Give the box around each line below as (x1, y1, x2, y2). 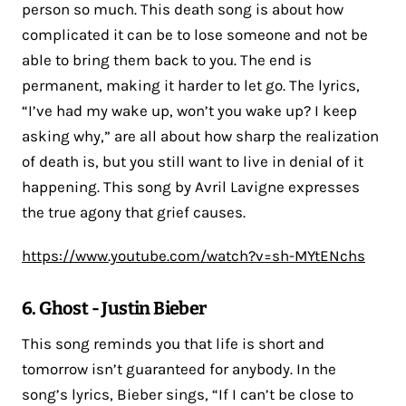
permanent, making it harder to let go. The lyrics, (22, 75, 360, 94)
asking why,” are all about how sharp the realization (22, 126, 379, 145)
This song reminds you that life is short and (22, 333, 324, 353)
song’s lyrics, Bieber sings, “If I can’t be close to (22, 384, 353, 403)
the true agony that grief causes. (22, 202, 246, 221)
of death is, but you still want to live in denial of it (22, 151, 363, 170)
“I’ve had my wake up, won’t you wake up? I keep (22, 101, 357, 120)
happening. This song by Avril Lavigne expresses (22, 177, 360, 196)
